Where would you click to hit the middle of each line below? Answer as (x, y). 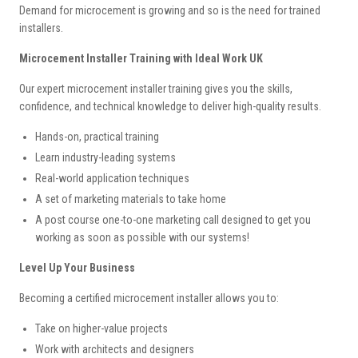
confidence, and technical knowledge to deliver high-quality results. (170, 107)
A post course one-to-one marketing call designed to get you (173, 220)
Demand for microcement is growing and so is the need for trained (170, 11)
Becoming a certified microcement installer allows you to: (149, 298)
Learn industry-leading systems (105, 158)
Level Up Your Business (77, 268)
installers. (41, 28)
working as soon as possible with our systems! (142, 238)
